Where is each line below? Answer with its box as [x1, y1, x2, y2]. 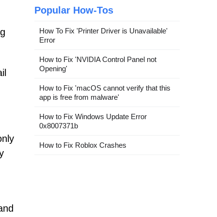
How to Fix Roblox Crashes [39, 140, 126, 149]
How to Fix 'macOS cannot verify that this [39, 83, 170, 92]
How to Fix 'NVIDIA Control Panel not [39, 55, 156, 63]
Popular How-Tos [34, 4, 113, 15]
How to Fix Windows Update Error [39, 112, 147, 121]
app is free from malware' [39, 93, 119, 101]
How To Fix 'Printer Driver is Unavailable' [39, 26, 168, 35]
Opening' [39, 64, 67, 73]
